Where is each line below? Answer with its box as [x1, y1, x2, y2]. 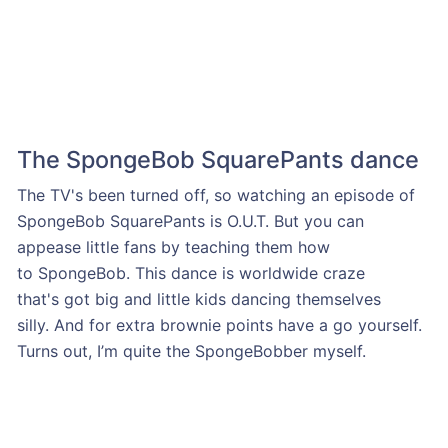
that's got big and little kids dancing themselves [16, 288, 381, 309]
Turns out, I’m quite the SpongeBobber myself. [16, 340, 371, 361]
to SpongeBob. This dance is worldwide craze [16, 262, 365, 283]
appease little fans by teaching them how [16, 236, 330, 257]
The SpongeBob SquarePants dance [16, 144, 419, 174]
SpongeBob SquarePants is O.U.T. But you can [16, 210, 364, 231]
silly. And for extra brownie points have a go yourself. [16, 314, 422, 335]
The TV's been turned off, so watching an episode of [16, 184, 415, 205]
